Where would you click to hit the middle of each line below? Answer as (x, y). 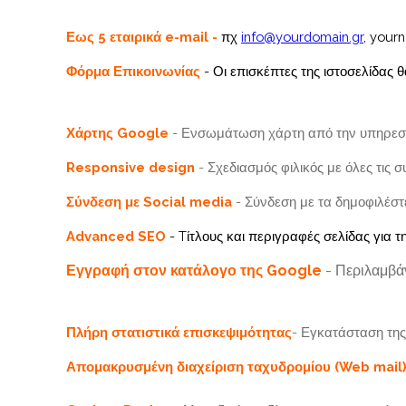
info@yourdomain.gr (302, 36)
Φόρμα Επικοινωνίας (133, 71)
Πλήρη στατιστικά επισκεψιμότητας (179, 332)
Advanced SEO (116, 236)
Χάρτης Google (117, 132)
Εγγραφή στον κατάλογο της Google (194, 270)
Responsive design (130, 167)
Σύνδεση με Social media (151, 201)
